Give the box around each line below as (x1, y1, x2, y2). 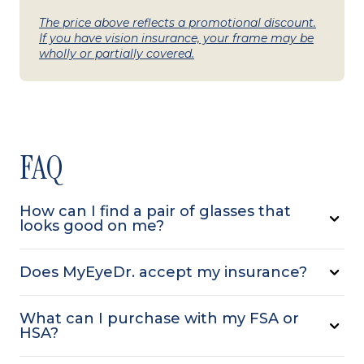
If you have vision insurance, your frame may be (39, 31, 314, 46)
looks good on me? (19, 217, 164, 236)
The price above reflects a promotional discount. (39, 15, 316, 31)
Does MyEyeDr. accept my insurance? (19, 263, 307, 282)
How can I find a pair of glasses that (19, 202, 291, 221)
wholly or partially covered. (39, 46, 194, 62)
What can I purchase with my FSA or (19, 310, 299, 328)
